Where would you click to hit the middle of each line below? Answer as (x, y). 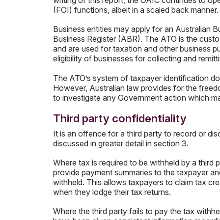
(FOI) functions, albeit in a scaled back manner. (136, 10)
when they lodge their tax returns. (112, 192)
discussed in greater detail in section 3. (121, 143)
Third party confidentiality (120, 118)
